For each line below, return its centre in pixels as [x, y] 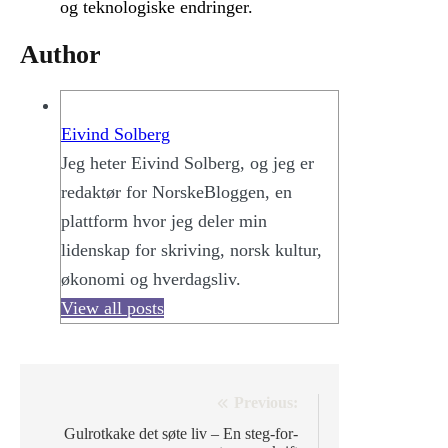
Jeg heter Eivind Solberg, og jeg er [187, 163]
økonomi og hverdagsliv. [151, 279]
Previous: [266, 403]
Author [60, 55]
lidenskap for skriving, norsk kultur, [191, 250]
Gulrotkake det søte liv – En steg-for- [181, 434]
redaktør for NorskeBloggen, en [176, 192]
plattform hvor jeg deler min [164, 221]
